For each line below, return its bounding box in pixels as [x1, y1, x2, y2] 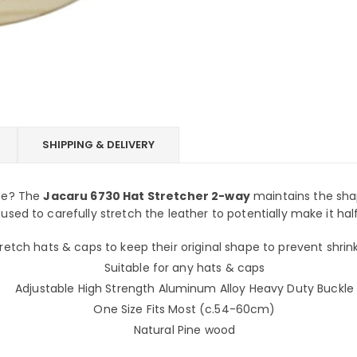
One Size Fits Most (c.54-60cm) [93, 301, 276, 317]
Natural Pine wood [133, 322, 236, 338]
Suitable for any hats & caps [104, 260, 265, 276]
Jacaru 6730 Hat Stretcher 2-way [43, 188, 250, 204]
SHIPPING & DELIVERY [42, 137, 155, 152]
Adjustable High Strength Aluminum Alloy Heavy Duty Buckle [15, 280, 354, 296]
